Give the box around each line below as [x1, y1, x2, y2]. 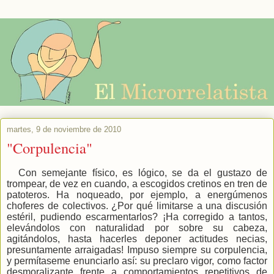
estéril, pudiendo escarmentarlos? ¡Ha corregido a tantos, [7, 212, 267, 223]
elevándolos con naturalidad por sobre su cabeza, [7, 223, 267, 234]
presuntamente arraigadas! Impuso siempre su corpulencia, [7, 245, 267, 256]
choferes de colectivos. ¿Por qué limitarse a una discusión [7, 201, 267, 212]
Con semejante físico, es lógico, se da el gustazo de [18, 168, 267, 179]
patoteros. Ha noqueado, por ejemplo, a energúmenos [7, 190, 267, 201]
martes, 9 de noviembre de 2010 [7, 125, 121, 135]
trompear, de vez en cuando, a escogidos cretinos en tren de [7, 179, 267, 190]
